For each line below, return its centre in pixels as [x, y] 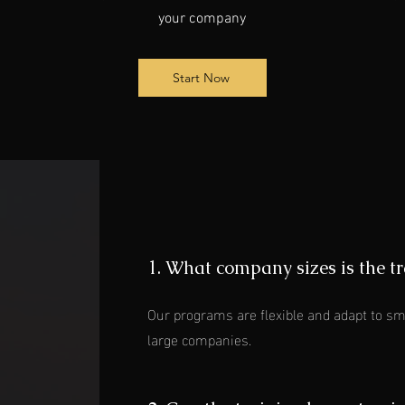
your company [202, 19]
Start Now [201, 78]
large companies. [200, 339]
